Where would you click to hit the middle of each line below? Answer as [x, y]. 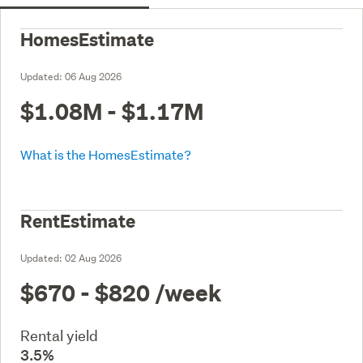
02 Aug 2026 [93, 258]
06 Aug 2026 [93, 76]
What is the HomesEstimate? [106, 154]
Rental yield [59, 335]
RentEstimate [78, 221]
